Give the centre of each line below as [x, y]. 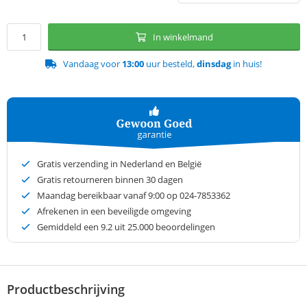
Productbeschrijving [66, 290]
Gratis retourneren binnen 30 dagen [110, 180]
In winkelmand [183, 37]
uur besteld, [170, 64]
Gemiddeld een [69, 227]
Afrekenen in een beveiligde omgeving [114, 211]
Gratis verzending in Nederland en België [119, 164]
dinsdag [214, 64]
